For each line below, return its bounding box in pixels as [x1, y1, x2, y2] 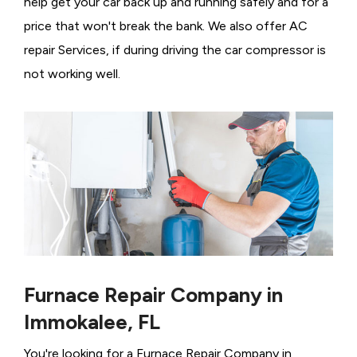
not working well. [24, 66, 120, 82]
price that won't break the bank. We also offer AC [24, 18, 308, 34]
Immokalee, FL [24, 309, 160, 335]
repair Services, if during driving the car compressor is [24, 42, 326, 58]
